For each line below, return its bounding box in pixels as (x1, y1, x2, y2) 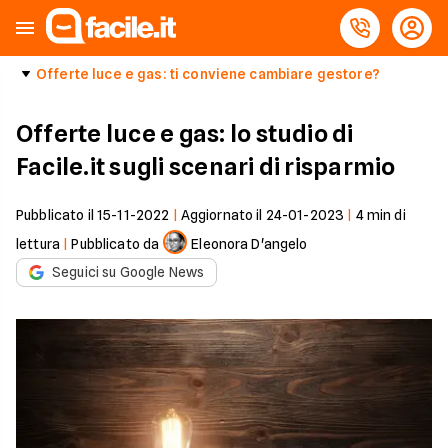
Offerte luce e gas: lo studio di (16, 119, 354, 148)
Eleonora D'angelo (191, 236, 308, 252)
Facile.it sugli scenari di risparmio (16, 152, 396, 181)
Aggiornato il (180, 207, 266, 223)
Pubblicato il (16, 207, 97, 223)
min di (363, 207, 406, 223)
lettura (16, 236, 60, 252)
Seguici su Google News (52, 264, 205, 280)
